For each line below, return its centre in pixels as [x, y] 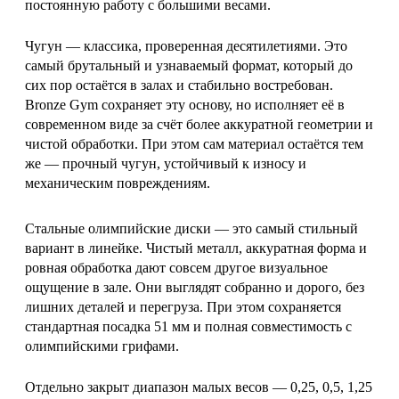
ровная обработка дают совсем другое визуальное [176, 267]
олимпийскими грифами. [102, 346]
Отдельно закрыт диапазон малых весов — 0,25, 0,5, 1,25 [199, 387]
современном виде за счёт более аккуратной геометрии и [199, 124]
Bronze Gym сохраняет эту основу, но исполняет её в [185, 104]
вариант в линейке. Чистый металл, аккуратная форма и [196, 248]
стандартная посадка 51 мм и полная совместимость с [188, 326]
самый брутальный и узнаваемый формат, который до [189, 65]
